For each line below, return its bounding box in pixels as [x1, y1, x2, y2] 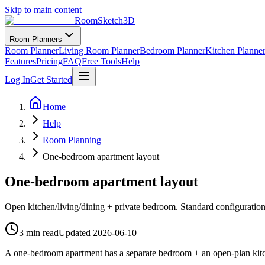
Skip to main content [5, 5, 82, 15]
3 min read [19, 227, 59, 238]
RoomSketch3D [75, 15, 135, 25]
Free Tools [82, 56, 121, 66]
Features [5, 56, 36, 66]
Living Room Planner [59, 46, 140, 56]
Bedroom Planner [140, 46, 205, 56]
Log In [5, 75, 30, 85]
